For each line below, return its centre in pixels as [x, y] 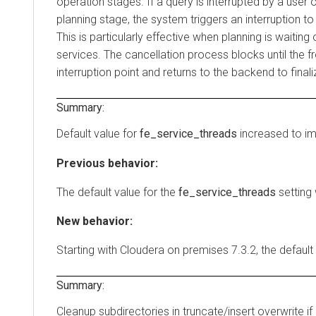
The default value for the [117, 192]
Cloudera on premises [174, 250]
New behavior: [95, 221]
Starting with [88, 250]
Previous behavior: [107, 163]
